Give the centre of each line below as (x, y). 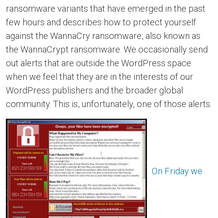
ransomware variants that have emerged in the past (106, 9)
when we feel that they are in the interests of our (100, 77)
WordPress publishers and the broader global (94, 90)
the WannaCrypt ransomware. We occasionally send (107, 49)
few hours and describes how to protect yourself (101, 22)
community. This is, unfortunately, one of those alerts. (109, 104)
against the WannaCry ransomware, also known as (103, 36)
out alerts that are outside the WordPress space (99, 63)
